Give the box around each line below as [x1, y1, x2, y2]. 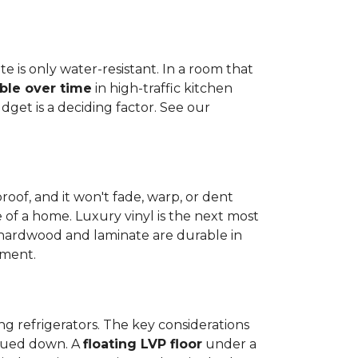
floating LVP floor [83, 336, 202, 352]
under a [202, 336, 257, 352]
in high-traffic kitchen [92, 81, 233, 96]
